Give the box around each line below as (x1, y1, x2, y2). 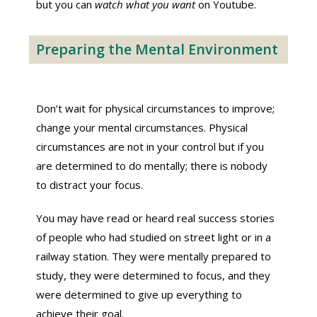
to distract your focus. (36, 178, 144, 192)
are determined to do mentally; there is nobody (36, 158, 268, 173)
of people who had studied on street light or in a (36, 230, 272, 244)
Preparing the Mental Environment (36, 40, 279, 59)
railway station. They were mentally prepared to (36, 249, 272, 263)
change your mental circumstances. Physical (36, 120, 248, 134)
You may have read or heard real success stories (36, 211, 275, 225)
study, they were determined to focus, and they (36, 268, 271, 282)
